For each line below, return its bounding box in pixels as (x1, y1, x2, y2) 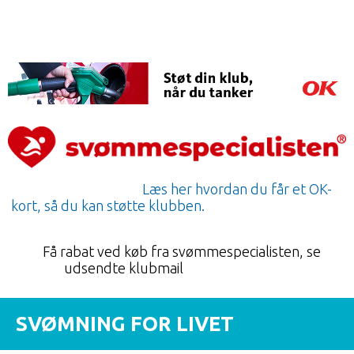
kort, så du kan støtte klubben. (10, 198, 205, 214)
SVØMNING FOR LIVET (16, 312, 234, 336)
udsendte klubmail (63, 260, 291, 277)
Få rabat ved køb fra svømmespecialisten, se (33, 243, 321, 260)
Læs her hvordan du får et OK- (139, 181, 332, 198)
